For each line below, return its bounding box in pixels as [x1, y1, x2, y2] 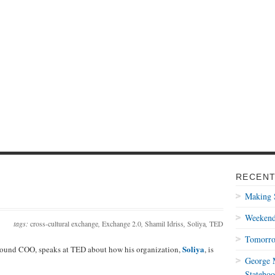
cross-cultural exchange [30, 219, 98, 228]
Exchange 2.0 [102, 219, 141, 228]
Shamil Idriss [145, 219, 184, 228]
